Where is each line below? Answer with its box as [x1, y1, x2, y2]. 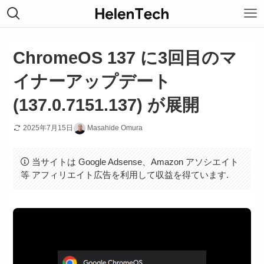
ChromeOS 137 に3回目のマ [13, 48, 237, 68]
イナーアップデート [13, 72, 171, 91]
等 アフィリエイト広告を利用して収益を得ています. [20, 170, 229, 180]
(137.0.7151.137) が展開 [13, 95, 200, 115]
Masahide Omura [87, 124, 143, 133]
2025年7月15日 [23, 124, 74, 133]
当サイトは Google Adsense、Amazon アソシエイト [31, 156, 239, 167]
